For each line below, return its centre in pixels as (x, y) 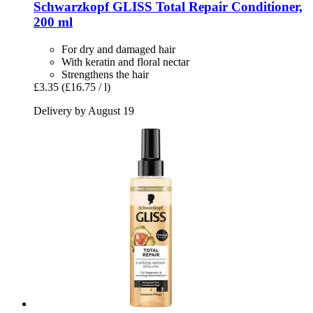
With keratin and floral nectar (125, 61)
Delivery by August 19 (84, 110)
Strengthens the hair (105, 74)
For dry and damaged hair (118, 49)
